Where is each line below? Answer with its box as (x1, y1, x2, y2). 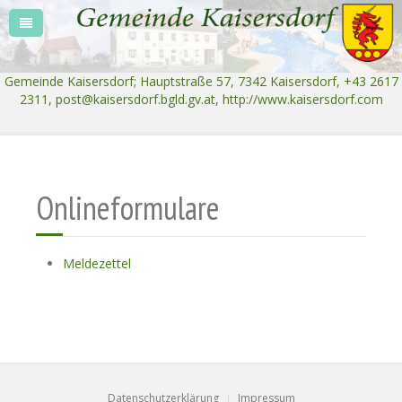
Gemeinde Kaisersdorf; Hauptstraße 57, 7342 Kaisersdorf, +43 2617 (4, 73, 398, 91)
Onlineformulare (36, 187, 220, 230)
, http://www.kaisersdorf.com (214, 91, 383, 109)
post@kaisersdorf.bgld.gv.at (55, 91, 215, 109)
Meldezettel (63, 255, 131, 273)
